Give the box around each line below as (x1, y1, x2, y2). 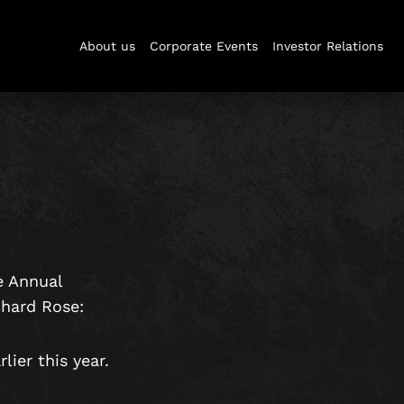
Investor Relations (272, 39, 383, 54)
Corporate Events (150, 39, 258, 54)
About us (79, 39, 135, 54)
